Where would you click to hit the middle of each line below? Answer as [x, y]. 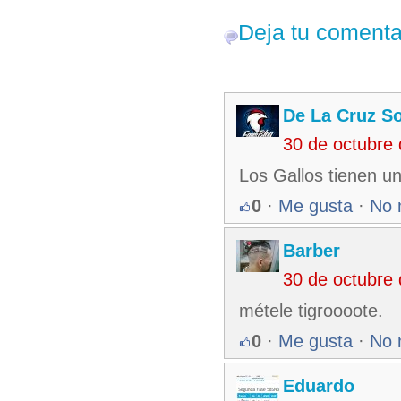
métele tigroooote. [311, 311]
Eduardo [319, 386]
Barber [311, 251]
